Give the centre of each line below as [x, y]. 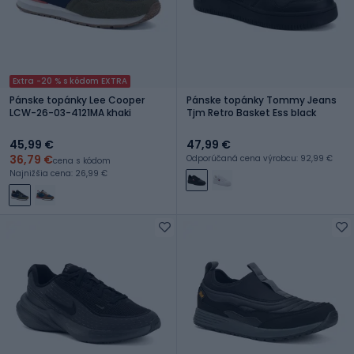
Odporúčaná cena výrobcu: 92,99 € [260, 158]
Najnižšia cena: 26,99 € [58, 173]
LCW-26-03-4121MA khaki [70, 112]
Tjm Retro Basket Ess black [251, 112]
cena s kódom [82, 160]
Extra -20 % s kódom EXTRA [70, 81]
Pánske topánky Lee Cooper [49, 100]
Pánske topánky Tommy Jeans [262, 100]
